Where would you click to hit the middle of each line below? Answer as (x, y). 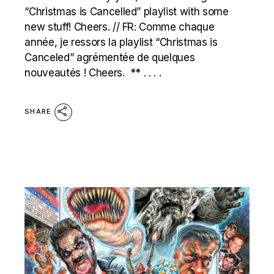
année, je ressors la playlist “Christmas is (121, 43)
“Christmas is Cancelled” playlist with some (127, 12)
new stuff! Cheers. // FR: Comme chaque (120, 27)
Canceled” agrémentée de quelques (110, 58)
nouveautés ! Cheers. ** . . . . (93, 73)
